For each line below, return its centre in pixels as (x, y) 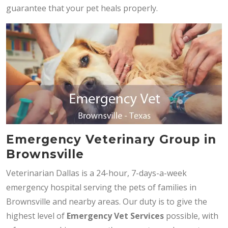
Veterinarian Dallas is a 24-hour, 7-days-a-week (96, 173)
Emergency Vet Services (115, 216)
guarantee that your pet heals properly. (82, 8)
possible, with (191, 216)
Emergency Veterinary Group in (111, 139)
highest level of (36, 216)
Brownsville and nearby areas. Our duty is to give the (107, 201)
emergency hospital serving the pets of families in (101, 187)
